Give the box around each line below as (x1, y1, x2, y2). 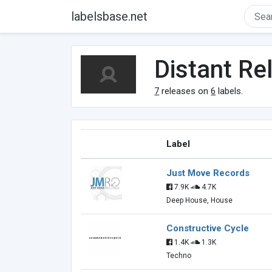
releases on (159, 86, 211, 97)
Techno (166, 251, 191, 260)
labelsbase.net (71, 9, 148, 24)
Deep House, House (166, 196, 233, 205)
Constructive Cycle (166, 223, 249, 234)
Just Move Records (166, 168, 250, 178)
